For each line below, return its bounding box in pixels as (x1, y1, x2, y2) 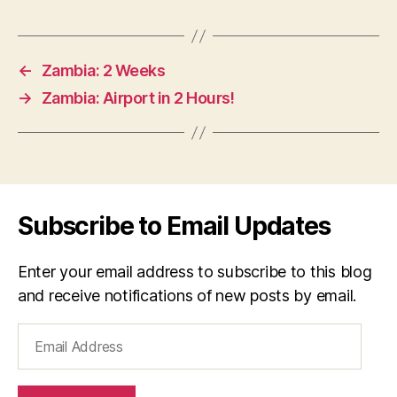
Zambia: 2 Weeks (41, 61, 166, 80)
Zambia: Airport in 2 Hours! (41, 89, 235, 107)
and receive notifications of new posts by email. (18, 286, 357, 305)
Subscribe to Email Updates (18, 211, 331, 241)
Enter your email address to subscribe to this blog (18, 262, 372, 281)
